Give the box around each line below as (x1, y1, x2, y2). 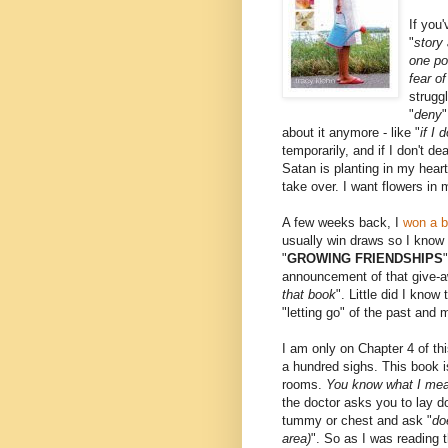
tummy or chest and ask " (282, 413, 432, 429)
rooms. (282, 377, 326, 393)
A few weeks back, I (282, 215, 403, 231)
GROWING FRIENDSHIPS (287, 251, 443, 267)
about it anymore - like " (282, 125, 420, 141)
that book (282, 287, 336, 303)
